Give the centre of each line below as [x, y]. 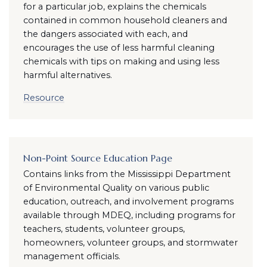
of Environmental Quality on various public [116, 188]
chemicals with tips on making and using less [121, 61]
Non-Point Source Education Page [97, 158]
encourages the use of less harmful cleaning [119, 48]
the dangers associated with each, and [105, 34]
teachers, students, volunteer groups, [104, 229]
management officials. [72, 256]
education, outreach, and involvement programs [128, 201]
